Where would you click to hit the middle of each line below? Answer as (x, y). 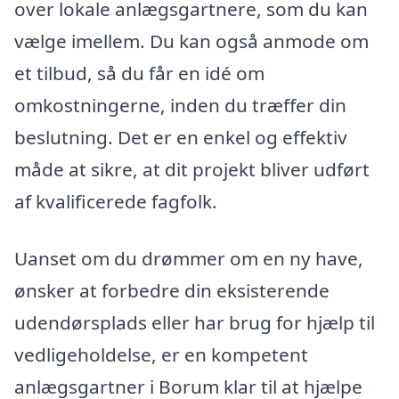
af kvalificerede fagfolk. (116, 202)
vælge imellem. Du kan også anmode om (191, 41)
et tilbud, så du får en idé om (139, 73)
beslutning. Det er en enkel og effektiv (181, 138)
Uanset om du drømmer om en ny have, (189, 258)
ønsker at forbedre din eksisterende (172, 290)
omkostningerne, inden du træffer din (180, 106)
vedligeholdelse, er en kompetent (161, 354)
